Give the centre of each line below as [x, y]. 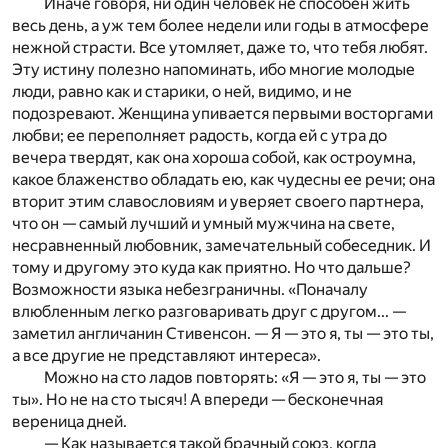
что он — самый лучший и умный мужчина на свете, [203, 223]
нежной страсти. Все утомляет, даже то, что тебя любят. [220, 47]
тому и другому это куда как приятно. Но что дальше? [211, 267]
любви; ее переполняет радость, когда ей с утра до [199, 135]
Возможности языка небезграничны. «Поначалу [190, 289]
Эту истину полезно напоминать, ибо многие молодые [213, 69]
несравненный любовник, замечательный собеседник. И [221, 245]
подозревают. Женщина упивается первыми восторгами [222, 113]
